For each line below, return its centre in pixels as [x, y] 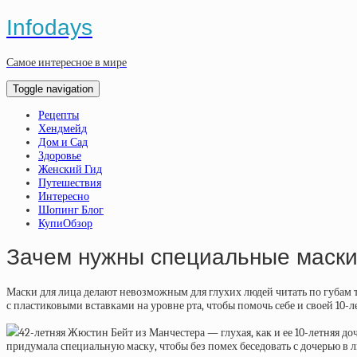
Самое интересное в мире [67, 62]
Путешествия [70, 182]
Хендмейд [63, 128]
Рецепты [59, 115]
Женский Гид [70, 169]
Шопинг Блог [71, 210]
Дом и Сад [63, 142]
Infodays [49, 27]
